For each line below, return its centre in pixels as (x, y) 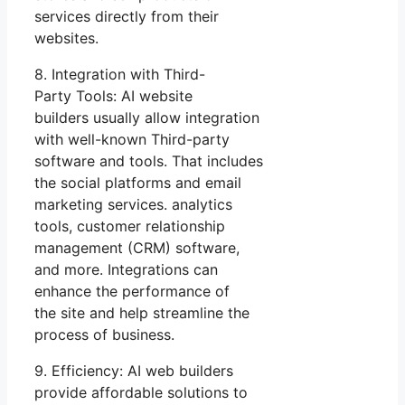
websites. (66, 38)
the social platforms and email (138, 182)
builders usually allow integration (147, 117)
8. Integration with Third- (120, 74)
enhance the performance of (132, 291)
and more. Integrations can (126, 269)
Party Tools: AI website (113, 95)
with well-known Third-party (132, 139)
